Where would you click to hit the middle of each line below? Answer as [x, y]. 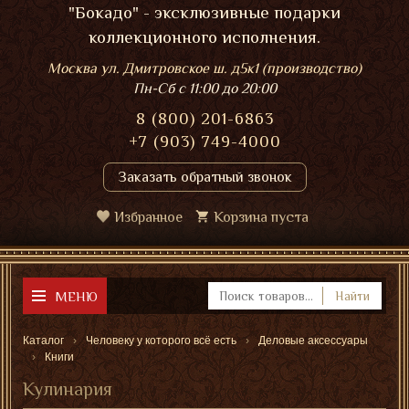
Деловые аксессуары [313, 341]
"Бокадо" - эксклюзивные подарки [204, 12]
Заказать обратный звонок [204, 177]
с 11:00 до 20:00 [227, 89]
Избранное [148, 217]
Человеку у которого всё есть [161, 341]
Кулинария [68, 389]
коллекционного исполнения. [204, 37]
